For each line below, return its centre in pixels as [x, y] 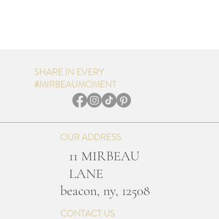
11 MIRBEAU [104, 156]
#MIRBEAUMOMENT [75, 84]
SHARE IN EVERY [69, 72]
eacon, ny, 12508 [108, 191]
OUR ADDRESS [90, 137]
